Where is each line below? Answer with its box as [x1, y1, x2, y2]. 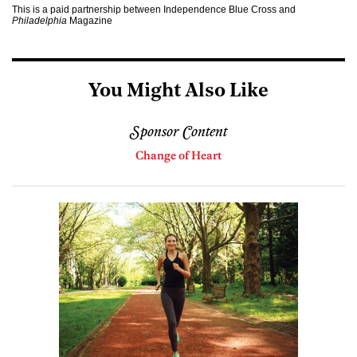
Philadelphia [12, 14, 67, 26]
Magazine [67, 14, 112, 26]
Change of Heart [135, 147, 222, 163]
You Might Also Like [88, 81, 269, 101]
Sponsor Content [130, 123, 227, 141]
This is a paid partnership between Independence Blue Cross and [12, 3, 296, 15]
